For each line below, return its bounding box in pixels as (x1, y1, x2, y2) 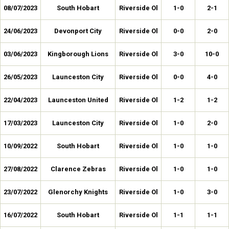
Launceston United (48, 96, 108, 104)
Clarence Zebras (50, 165, 106, 173)
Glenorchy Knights (48, 188, 108, 196)
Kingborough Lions (48, 50, 108, 58)
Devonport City (54, 27, 102, 35)
